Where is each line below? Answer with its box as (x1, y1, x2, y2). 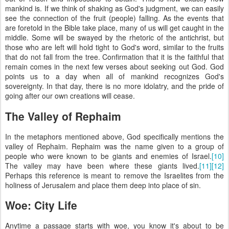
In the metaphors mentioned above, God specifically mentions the (5, 131, 224, 142)
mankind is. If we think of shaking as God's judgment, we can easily (5, 3, 224, 14)
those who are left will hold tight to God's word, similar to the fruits (5, 42, 224, 53)
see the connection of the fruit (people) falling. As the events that (5, 13, 224, 24)
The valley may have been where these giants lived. (5, 160, 199, 171)
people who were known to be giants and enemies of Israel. (5, 150, 212, 161)
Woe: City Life (5, 197, 77, 213)
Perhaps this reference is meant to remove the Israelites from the (5, 170, 224, 180)
